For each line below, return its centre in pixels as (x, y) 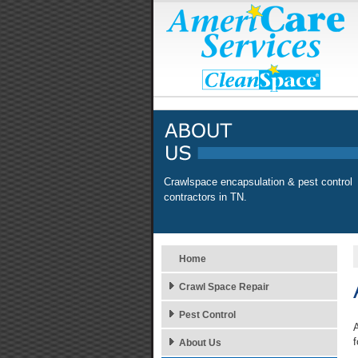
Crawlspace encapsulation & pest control (258, 182)
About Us (200, 343)
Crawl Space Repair (224, 287)
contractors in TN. (205, 197)
